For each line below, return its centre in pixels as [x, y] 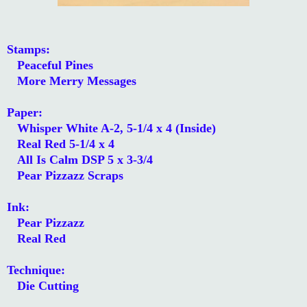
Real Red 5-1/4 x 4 [61, 144]
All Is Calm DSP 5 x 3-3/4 [80, 159]
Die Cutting [43, 285]
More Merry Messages [72, 81]
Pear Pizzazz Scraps [65, 175]
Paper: [25, 112]
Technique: [36, 270]
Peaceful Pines [50, 65]
